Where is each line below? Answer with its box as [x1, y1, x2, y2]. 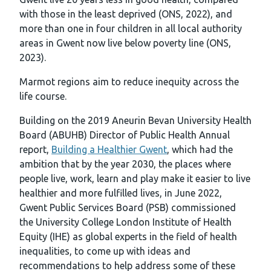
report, [19, 144, 51, 155]
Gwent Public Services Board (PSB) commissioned [19, 202, 236, 214]
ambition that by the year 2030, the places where [19, 158, 231, 170]
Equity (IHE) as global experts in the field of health [19, 231, 237, 243]
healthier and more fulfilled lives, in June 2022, [19, 188, 222, 199]
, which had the [167, 144, 233, 155]
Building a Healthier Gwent [51, 144, 167, 155]
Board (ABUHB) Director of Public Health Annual [19, 129, 230, 141]
